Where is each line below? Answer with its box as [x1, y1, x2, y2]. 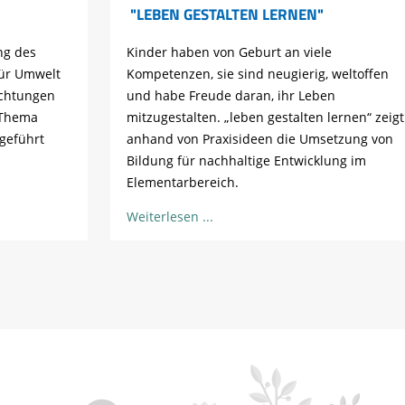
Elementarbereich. [127, 173, 243, 191]
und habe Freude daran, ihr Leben [127, 86, 336, 104]
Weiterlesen [127, 208, 200, 226]
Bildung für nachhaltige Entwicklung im [127, 151, 367, 169]
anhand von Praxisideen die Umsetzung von [127, 129, 394, 147]
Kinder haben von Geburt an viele [127, 42, 333, 61]
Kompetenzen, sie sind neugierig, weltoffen [127, 64, 390, 82]
